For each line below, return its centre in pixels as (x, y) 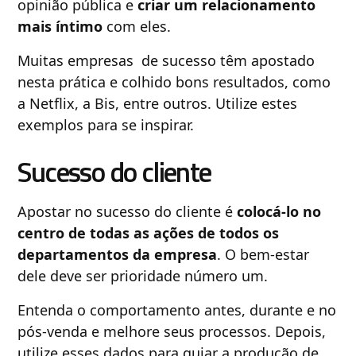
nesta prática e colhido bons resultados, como (174, 81)
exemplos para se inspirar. (106, 124)
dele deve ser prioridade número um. (143, 275)
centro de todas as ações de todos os (149, 232)
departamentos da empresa (118, 254)
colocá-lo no (279, 211)
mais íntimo (60, 26)
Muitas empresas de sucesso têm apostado (166, 60)
